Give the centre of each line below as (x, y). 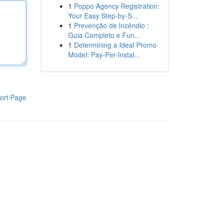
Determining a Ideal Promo (115, 45)
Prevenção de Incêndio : (111, 25)
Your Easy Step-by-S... (103, 16)
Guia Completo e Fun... (104, 35)
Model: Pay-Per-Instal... (104, 54)
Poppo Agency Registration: (117, 6)
